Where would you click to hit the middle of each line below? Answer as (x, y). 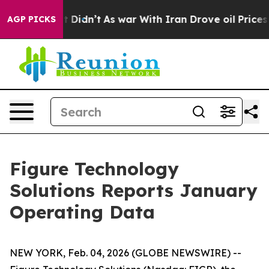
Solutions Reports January (134, 190)
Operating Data (82, 212)
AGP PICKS (32, 19)
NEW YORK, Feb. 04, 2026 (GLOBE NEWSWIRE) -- (125, 253)
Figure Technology (94, 169)
